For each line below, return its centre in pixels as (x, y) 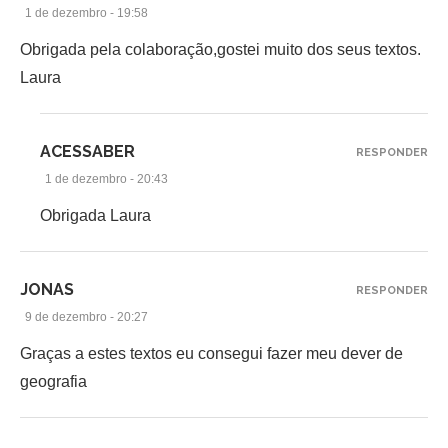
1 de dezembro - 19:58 (86, 12)
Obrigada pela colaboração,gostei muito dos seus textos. (220, 49)
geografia (53, 381)
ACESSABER (87, 151)
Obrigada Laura (95, 215)
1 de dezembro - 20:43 (106, 178)
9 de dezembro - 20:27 (86, 316)
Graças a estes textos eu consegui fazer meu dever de (211, 353)
